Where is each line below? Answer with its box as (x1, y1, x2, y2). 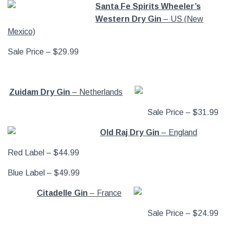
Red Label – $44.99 (8, 148, 79, 157)
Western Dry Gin (95, 15, 161, 23)
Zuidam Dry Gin (9, 88, 70, 96)
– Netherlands (70, 88, 123, 96)
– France (88, 189, 122, 197)
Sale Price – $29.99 (8, 47, 79, 56)
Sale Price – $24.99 (147, 209, 218, 217)
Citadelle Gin (37, 189, 88, 197)
